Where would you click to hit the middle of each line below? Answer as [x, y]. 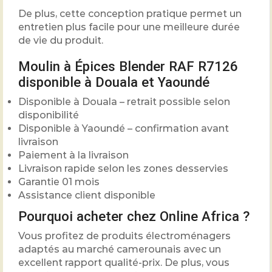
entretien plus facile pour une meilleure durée [129, 27]
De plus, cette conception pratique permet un [130, 13]
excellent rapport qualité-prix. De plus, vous [124, 263]
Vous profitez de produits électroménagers [124, 236]
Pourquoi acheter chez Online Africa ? [134, 216]
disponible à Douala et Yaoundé [114, 82]
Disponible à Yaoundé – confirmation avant [124, 129]
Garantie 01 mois [59, 182]
